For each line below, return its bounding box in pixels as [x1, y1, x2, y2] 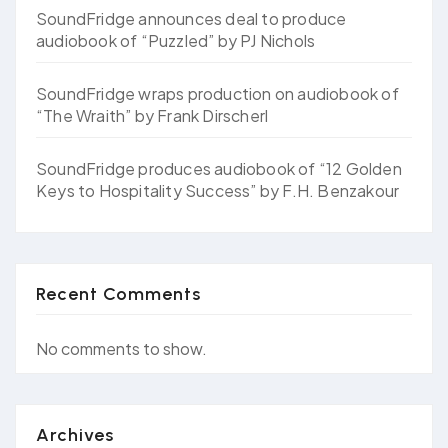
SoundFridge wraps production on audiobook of [36, 82, 399, 104]
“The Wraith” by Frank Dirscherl [36, 104, 269, 126]
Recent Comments [36, 282, 201, 305]
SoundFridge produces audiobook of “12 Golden [36, 157, 402, 179]
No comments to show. [36, 337, 207, 359]
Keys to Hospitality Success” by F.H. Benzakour [36, 179, 400, 201]
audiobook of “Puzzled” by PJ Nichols [36, 29, 316, 51]
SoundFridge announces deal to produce [36, 7, 347, 29]
